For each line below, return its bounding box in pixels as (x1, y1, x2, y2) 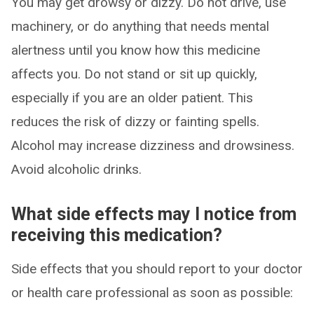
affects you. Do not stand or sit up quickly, (11, 66, 257, 82)
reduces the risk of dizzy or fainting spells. (11, 114, 259, 130)
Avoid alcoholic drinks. (11, 161, 142, 177)
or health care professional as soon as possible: (11, 285, 293, 301)
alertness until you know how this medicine (11, 42, 260, 58)
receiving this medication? (11, 225, 222, 245)
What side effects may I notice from (11, 204, 296, 224)
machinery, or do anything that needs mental (11, 18, 269, 34)
